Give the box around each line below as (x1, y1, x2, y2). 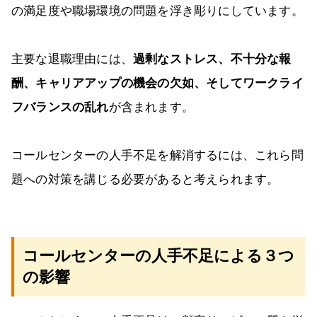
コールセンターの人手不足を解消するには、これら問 (11, 149, 304, 163)
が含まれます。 (108, 100, 195, 115)
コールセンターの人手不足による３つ (23, 247, 294, 265)
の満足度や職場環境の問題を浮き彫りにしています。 (11, 4, 304, 18)
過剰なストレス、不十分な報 (133, 52, 292, 67)
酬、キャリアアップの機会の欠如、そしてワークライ (11, 76, 304, 91)
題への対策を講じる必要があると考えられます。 (11, 173, 279, 187)
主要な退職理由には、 (11, 52, 133, 67)
